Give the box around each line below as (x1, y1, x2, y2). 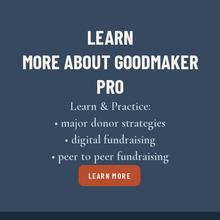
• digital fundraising (64, 132, 156, 147)
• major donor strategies (55, 115, 165, 130)
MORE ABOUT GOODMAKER (22, 49, 198, 73)
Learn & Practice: (70, 99, 150, 113)
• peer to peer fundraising (51, 149, 169, 164)
